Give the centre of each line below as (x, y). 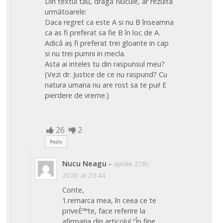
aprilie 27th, (132, 164)
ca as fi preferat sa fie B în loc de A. (102, 32)
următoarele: (65, 11)
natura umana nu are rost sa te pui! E (105, 85)
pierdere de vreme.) (77, 95)
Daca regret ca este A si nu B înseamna (109, 22)
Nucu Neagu (85, 164)
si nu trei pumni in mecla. (85, 53)
